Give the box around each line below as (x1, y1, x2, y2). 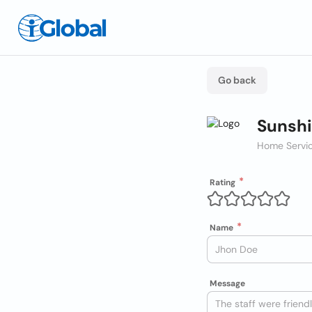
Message (210, 278, 245, 289)
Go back (218, 74, 256, 86)
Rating (210, 177, 235, 188)
